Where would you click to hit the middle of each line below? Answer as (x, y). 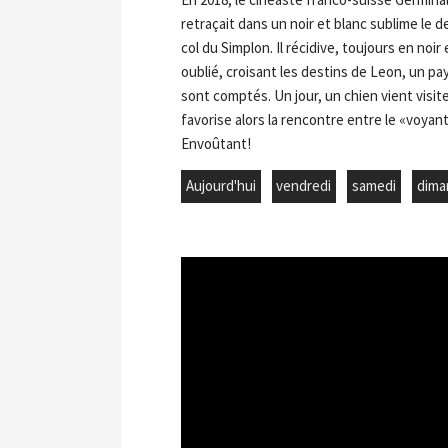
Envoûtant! (216, 143)
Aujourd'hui (220, 186)
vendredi (304, 186)
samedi (373, 186)
